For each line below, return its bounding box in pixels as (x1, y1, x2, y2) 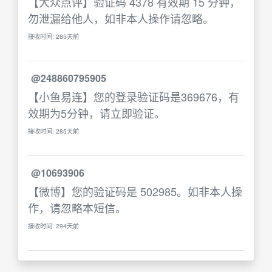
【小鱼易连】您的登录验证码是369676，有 (28, 89, 239, 104)
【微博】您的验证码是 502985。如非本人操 (28, 183, 242, 199)
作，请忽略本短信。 (28, 200, 126, 216)
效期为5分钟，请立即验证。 (28, 105, 165, 121)
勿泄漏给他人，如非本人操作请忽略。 (28, 10, 214, 26)
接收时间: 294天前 (28, 221, 79, 230)
